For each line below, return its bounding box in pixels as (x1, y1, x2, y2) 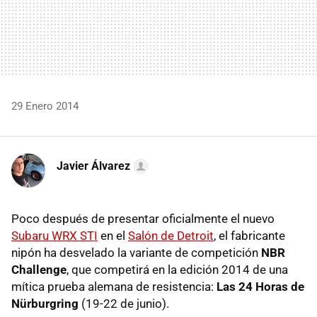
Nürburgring (11, 296, 79, 311)
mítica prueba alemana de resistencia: (11, 279, 217, 294)
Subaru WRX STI (11, 228, 98, 243)
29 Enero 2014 (11, 99, 79, 113)
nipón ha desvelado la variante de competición (11, 245, 261, 260)
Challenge (11, 262, 67, 277)
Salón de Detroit (128, 228, 214, 243)
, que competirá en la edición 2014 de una (67, 262, 288, 277)
